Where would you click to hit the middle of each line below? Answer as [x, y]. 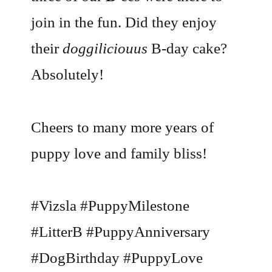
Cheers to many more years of [123, 127]
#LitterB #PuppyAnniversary [121, 232]
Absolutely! [68, 74]
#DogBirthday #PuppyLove [117, 258]
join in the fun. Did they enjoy [124, 22]
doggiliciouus [105, 48]
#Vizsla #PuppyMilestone [110, 206]
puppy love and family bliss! [119, 153]
